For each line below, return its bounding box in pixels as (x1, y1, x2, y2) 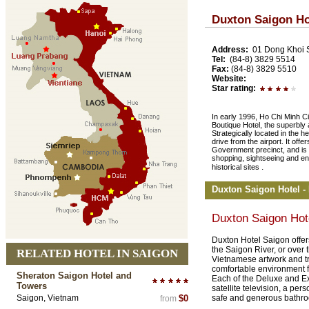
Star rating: (212, 83, 256, 93)
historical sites (212, 163, 261, 171)
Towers (17, 281, 47, 291)
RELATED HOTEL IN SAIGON (17, 247, 178, 260)
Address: (212, 45, 248, 54)
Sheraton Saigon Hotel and (17, 270, 132, 281)
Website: (212, 74, 246, 83)
